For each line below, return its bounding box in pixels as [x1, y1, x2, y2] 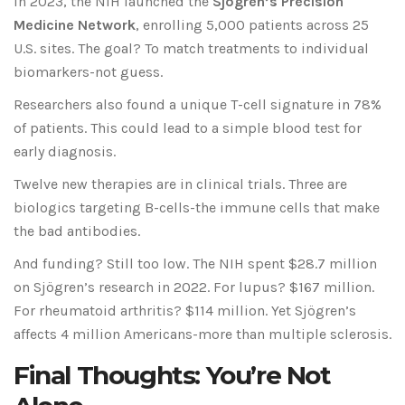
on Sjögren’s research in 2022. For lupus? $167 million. [14, 278, 374, 297]
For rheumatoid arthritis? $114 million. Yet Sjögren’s [14, 302, 356, 320]
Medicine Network [14, 16, 136, 34]
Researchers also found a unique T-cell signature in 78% [14, 96, 381, 114]
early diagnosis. [14, 143, 116, 161]
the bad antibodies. [14, 222, 140, 240]
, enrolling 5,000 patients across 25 [136, 16, 369, 34]
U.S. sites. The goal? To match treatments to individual [14, 40, 369, 58]
